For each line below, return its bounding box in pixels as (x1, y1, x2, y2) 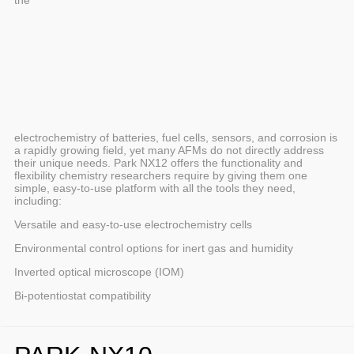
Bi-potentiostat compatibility (14, 288, 151, 302)
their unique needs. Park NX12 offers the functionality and (14, 156, 303, 169)
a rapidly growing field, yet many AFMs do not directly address (14, 143, 324, 156)
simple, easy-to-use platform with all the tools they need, (14, 181, 296, 194)
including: (14, 194, 62, 207)
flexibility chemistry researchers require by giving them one (14, 168, 307, 182)
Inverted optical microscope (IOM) (14, 265, 184, 278)
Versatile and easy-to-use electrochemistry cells (14, 217, 252, 231)
